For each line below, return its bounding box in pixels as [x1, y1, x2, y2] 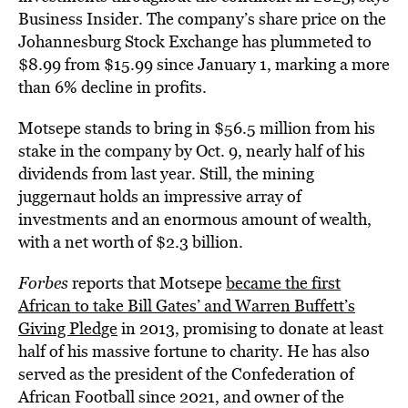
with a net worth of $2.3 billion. [18, 230, 243, 253]
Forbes [18, 271, 68, 294]
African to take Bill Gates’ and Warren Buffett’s [18, 294, 355, 317]
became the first [226, 271, 341, 294]
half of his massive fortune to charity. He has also [18, 340, 370, 362]
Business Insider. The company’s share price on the [18, 7, 386, 30]
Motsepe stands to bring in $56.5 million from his [18, 117, 375, 139]
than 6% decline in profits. [18, 76, 207, 98]
